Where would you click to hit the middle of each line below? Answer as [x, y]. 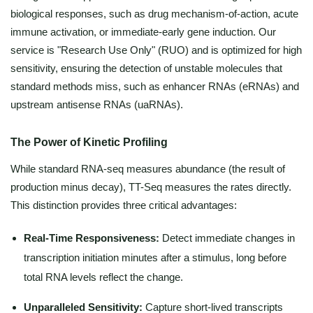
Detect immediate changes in [227, 238]
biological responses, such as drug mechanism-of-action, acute [154, 14]
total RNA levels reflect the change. [103, 277]
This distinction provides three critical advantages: [124, 205]
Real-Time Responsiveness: [92, 238]
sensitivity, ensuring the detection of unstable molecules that [146, 68]
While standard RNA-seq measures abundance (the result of [148, 169]
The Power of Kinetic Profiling [89, 142]
